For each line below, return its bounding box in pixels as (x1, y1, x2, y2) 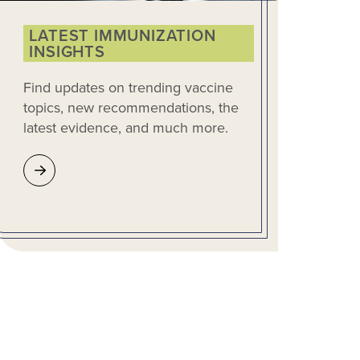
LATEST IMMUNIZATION (29, 23, 216, 48)
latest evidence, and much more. (23, 117, 229, 139)
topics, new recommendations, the (23, 97, 239, 119)
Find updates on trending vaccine (23, 77, 234, 99)
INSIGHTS (29, 39, 105, 64)
